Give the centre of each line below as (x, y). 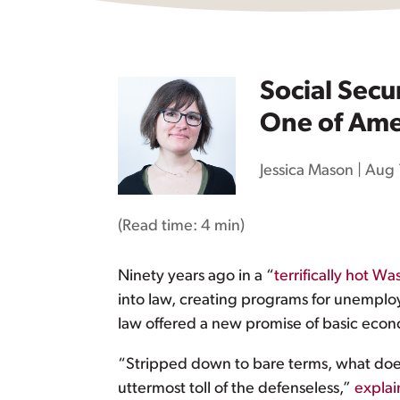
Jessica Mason (306, 171)
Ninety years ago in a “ (196, 277)
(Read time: (159, 226)
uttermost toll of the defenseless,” (236, 389)
